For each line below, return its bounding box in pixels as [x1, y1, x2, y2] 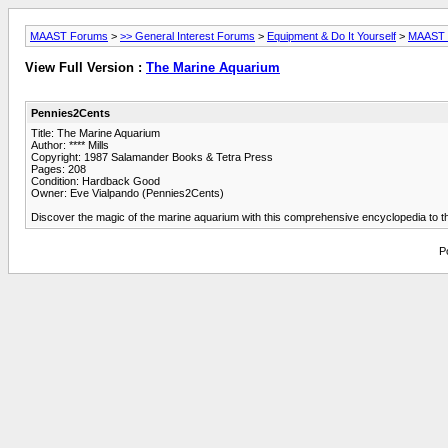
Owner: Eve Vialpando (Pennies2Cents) [31, 186, 224, 199]
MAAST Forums [30, 30, 108, 42]
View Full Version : [25, 60, 146, 76]
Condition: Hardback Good [31, 174, 160, 187]
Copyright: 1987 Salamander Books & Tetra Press [31, 150, 273, 163]
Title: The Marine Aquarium [31, 126, 160, 139]
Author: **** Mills [31, 138, 109, 151]
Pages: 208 [31, 162, 86, 175]
